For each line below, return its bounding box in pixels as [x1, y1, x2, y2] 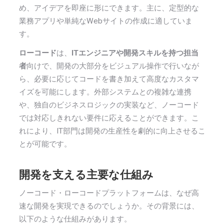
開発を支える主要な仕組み [18, 168, 153, 181]
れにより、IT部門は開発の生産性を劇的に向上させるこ [18, 126, 205, 135]
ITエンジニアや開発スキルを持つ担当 [71, 48, 198, 57]
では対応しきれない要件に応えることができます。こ [18, 113, 199, 122]
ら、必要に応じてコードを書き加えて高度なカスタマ [18, 74, 199, 83]
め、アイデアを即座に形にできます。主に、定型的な [18, 3, 199, 12]
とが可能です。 [18, 139, 71, 148]
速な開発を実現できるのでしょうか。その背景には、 [18, 201, 199, 210]
